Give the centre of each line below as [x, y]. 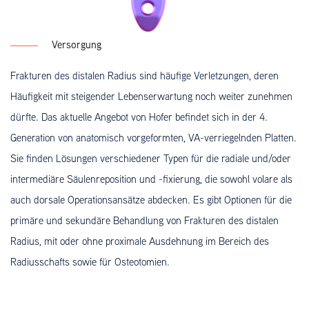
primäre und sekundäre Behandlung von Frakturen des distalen [144, 220]
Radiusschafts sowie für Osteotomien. [90, 262]
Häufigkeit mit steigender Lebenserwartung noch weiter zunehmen [151, 96]
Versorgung [77, 44]
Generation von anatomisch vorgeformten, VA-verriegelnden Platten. [153, 138]
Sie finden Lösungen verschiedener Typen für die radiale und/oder [151, 158]
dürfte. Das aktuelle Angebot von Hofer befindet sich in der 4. [139, 117]
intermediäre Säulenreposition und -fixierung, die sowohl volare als [151, 179]
